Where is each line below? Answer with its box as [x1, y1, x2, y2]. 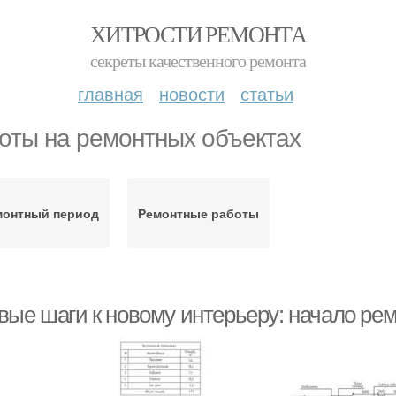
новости [159, 80, 225, 106]
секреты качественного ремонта [90, 49, 306, 72]
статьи [240, 80, 293, 106]
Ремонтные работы [137, 204, 259, 222]
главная [78, 80, 143, 106]
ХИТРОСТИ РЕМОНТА [89, 19, 307, 49]
